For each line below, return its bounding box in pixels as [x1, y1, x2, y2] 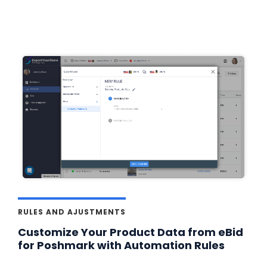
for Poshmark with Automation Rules [18, 237, 225, 253]
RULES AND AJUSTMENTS [18, 206, 126, 217]
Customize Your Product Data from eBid [18, 224, 243, 240]
